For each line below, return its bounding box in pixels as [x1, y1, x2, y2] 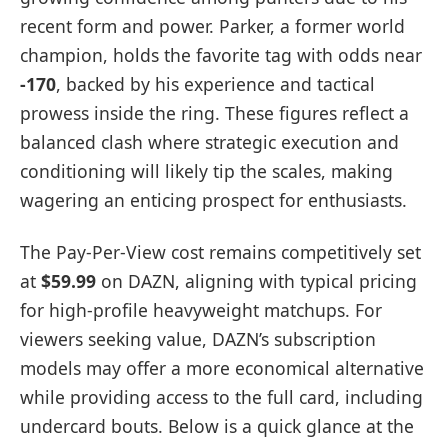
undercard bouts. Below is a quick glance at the [20, 413, 414, 438]
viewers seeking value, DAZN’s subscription [20, 326, 376, 351]
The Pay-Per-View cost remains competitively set [20, 239, 421, 264]
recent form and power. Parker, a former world [20, 14, 405, 39]
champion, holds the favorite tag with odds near [20, 43, 422, 68]
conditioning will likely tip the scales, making [20, 159, 393, 184]
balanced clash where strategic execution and [20, 130, 399, 155]
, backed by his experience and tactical [56, 72, 375, 97]
